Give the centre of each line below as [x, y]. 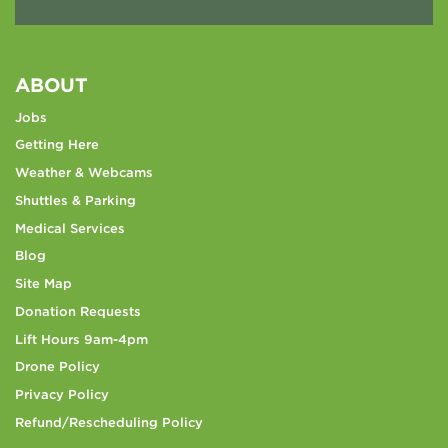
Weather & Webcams [84, 173]
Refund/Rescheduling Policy [109, 422]
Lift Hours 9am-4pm [81, 339]
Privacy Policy [62, 395]
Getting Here [57, 145]
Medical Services [70, 228]
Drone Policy [57, 367]
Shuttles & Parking [75, 200]
